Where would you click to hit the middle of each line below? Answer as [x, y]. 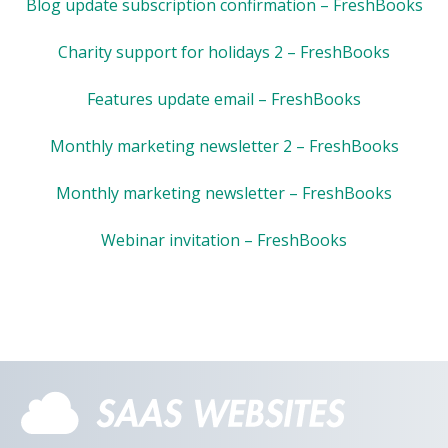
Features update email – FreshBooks [224, 98]
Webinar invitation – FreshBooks [224, 239]
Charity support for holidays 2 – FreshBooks [224, 51]
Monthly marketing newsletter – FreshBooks [224, 192]
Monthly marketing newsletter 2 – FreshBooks [224, 145]
